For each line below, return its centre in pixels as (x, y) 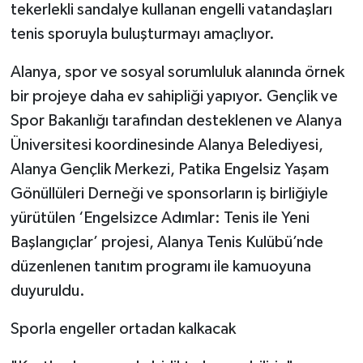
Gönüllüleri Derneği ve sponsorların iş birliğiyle (169, 193)
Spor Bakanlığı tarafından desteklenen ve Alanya (176, 120)
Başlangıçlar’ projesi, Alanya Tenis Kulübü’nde (167, 242)
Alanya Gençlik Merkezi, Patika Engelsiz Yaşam (169, 169)
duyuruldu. (47, 290)
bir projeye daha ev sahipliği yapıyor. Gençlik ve (174, 96)
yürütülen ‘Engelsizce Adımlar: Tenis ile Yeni (160, 218)
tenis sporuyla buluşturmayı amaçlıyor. (142, 34)
